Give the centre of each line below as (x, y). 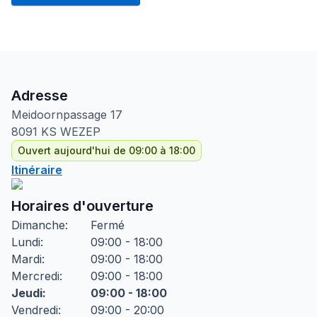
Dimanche (38, 225)
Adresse (40, 96)
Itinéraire (37, 170)
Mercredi (35, 276)
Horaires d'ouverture (82, 206)
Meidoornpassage (59, 115)
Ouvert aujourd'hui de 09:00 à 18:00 (106, 150)
